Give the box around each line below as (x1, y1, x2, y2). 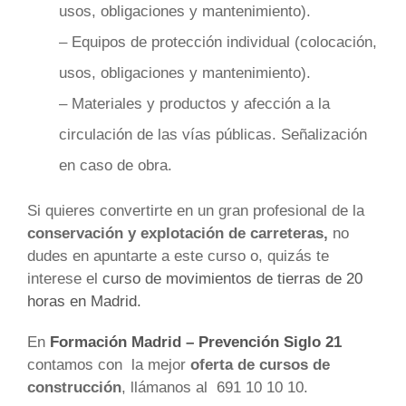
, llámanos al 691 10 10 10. (121, 379, 308, 397)
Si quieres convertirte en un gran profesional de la (27, 202, 364, 220)
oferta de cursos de (190, 356, 330, 374)
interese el (27, 270, 102, 288)
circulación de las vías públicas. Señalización (59, 126, 367, 144)
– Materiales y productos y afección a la (59, 95, 330, 113)
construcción (27, 379, 121, 397)
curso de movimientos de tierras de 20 (102, 270, 362, 288)
